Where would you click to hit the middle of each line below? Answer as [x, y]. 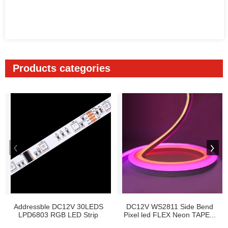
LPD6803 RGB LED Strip [58, 215]
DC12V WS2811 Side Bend [170, 207]
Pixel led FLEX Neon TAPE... [170, 215]
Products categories [62, 68]
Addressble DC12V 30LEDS [58, 207]
